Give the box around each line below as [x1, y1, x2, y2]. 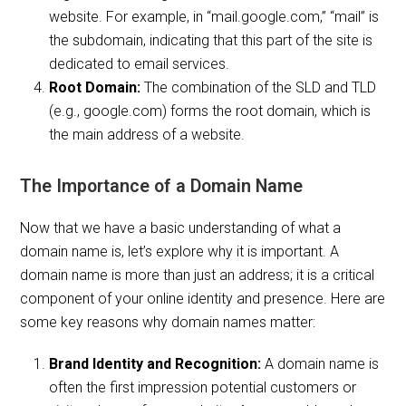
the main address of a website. [49, 126, 246, 144]
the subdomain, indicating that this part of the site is [49, 32, 373, 50]
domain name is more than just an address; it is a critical [20, 266, 375, 285]
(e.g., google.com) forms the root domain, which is [49, 102, 372, 121]
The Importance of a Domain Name [20, 176, 304, 198]
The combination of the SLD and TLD [140, 79, 377, 97]
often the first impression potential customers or [49, 379, 357, 397]
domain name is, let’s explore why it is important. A [20, 243, 340, 261]
